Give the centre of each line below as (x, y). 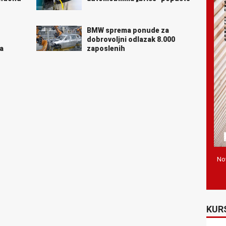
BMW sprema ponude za (128, 30)
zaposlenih (106, 48)
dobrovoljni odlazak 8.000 (131, 39)
